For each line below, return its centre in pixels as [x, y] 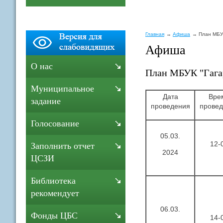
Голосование [55, 123]
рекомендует [55, 193]
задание [46, 101]
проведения [170, 106]
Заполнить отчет [63, 146]
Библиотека [53, 181]
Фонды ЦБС [54, 216]
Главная [155, 34]
